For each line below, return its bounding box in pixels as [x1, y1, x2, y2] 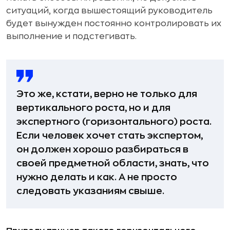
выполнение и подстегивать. [6, 32, 137, 41]
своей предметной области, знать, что [16, 158, 209, 168]
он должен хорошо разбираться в [16, 144, 188, 154]
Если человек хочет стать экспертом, [16, 130, 203, 140]
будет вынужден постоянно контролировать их [6, 19, 221, 28]
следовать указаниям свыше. [16, 186, 164, 196]
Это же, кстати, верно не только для [16, 89, 197, 99]
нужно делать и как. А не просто [16, 172, 177, 182]
